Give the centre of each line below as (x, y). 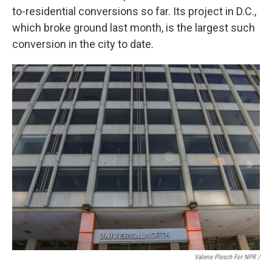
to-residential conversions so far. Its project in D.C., (134, 11)
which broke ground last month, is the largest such (134, 28)
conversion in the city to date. (83, 44)
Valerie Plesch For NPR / (227, 257)
